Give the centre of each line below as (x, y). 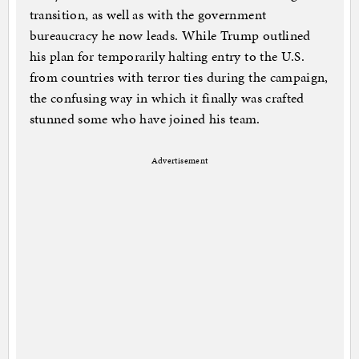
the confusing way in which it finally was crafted (167, 98)
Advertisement (179, 161)
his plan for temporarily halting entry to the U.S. (167, 56)
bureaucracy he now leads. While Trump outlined (170, 36)
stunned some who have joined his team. (145, 119)
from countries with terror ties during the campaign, (179, 77)
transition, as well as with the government (148, 15)
